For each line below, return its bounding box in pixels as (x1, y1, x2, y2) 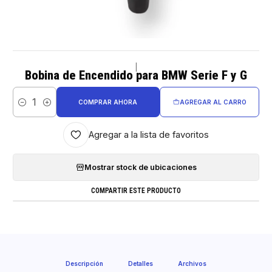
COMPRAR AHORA (78, 98, 138, 106)
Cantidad (13, 103, 45, 113)
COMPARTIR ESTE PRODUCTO (91, 186, 181, 195)
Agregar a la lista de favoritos (89, 129, 209, 140)
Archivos (178, 260, 207, 268)
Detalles (128, 260, 153, 268)
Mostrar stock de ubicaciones (84, 162, 197, 172)
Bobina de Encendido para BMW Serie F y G (25, 67, 247, 83)
